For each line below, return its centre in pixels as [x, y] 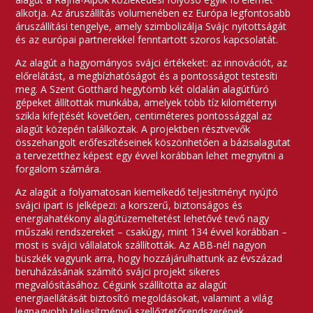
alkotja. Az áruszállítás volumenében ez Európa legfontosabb [153, 13]
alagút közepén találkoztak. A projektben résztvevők [133, 129]
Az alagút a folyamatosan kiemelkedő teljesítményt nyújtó [147, 192]
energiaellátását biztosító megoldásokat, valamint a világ [144, 298]
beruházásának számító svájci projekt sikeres [118, 272]
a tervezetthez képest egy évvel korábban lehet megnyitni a [150, 156]
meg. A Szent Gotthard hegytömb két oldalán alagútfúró [143, 89]
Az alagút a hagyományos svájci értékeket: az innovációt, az [152, 63]
